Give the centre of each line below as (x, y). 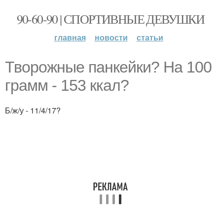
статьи (150, 37)
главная (70, 37)
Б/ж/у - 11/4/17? (33, 110)
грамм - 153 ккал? (67, 85)
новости (111, 37)
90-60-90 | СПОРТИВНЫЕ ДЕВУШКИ (110, 19)
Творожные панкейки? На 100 (108, 67)
